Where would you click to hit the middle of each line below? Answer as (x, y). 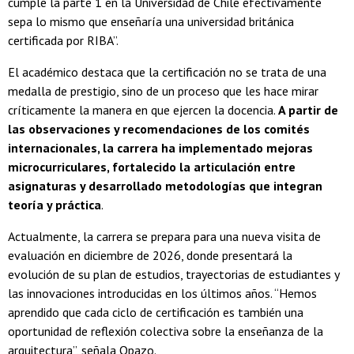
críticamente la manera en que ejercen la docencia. (143, 110)
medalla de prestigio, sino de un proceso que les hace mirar (163, 91)
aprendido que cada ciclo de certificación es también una (156, 313)
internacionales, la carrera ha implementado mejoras (160, 148)
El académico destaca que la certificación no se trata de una (167, 72)
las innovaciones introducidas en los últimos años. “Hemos (162, 294)
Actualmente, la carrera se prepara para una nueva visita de (164, 237)
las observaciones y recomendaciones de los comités (159, 129)
